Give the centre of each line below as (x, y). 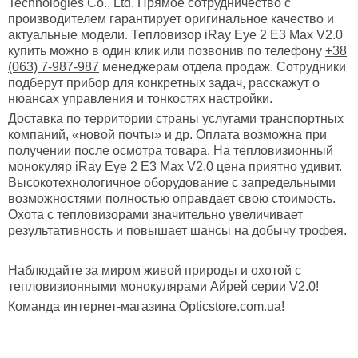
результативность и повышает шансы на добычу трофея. (177, 231)
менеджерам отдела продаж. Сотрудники (223, 67)
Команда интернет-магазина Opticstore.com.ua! (146, 307)
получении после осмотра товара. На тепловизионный (171, 151)
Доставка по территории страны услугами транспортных (176, 119)
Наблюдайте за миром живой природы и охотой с (155, 271)
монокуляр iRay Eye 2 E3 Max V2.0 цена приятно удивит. (175, 167)
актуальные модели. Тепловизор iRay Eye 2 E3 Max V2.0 (175, 35)
